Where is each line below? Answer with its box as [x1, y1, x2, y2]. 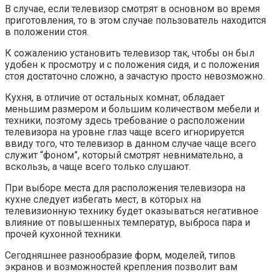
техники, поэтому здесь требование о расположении [5, 115, 245, 126]
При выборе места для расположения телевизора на [5, 182, 245, 194]
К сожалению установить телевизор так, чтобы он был [5, 47, 254, 59]
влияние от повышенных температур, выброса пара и [5, 217, 250, 228]
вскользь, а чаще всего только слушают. [5, 161, 191, 172]
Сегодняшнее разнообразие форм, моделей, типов [5, 250, 236, 261]
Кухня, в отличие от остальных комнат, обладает [5, 92, 225, 103]
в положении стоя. [5, 26, 89, 38]
